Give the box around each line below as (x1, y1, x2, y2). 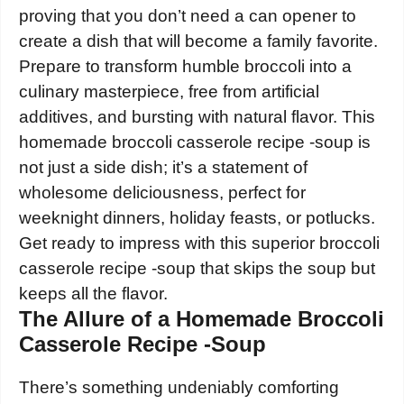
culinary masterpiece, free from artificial (19, 82, 319, 102)
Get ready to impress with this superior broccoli (19, 234, 380, 253)
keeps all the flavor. (19, 284, 168, 304)
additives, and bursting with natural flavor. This (19, 107, 375, 127)
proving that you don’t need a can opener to (19, 6, 356, 26)
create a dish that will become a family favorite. (19, 32, 378, 51)
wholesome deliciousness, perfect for (19, 183, 306, 203)
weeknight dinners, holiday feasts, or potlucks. (19, 208, 375, 228)
